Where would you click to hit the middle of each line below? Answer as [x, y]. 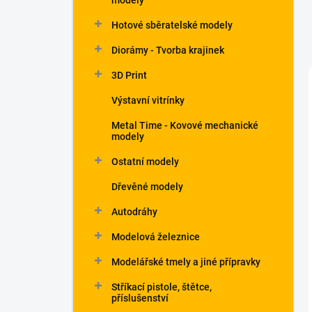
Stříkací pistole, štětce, [162, 287]
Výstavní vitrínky [148, 100]
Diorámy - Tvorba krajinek [168, 50]
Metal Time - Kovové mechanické [185, 125]
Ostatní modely [145, 162]
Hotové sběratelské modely [172, 25]
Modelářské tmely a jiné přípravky [186, 262]
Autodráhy [134, 212]
